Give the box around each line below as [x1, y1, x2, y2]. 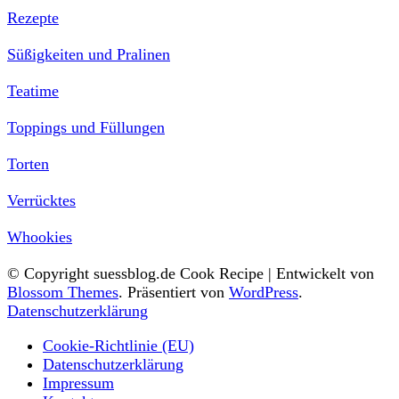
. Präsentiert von [118, 282, 229, 301]
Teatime [7, 81, 59, 100]
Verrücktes [7, 191, 76, 209]
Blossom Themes [7, 282, 118, 301]
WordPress [229, 282, 298, 301]
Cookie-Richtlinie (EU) [43, 336, 194, 354]
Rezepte [7, 8, 59, 27]
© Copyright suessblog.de [7, 264, 175, 282]
